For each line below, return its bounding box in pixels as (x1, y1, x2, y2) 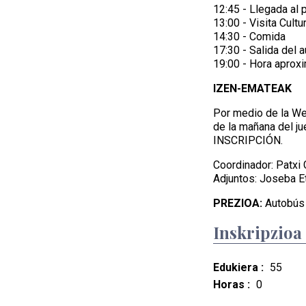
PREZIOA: (213, 197, 262, 210)
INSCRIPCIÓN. (213, 134, 283, 147)
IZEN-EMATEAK (213, 82, 292, 95)
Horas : (213, 278, 250, 291)
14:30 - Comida (213, 30, 286, 43)
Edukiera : (213, 261, 264, 274)
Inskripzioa (213, 221, 302, 243)
